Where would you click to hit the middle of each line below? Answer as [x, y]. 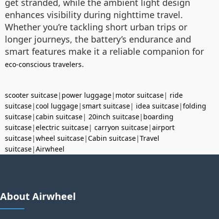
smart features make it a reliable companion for [104, 51]
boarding [158, 117]
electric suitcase [62, 127]
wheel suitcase [60, 138]
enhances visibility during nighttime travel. [94, 15]
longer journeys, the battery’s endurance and [98, 39]
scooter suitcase [31, 95]
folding [195, 106]
